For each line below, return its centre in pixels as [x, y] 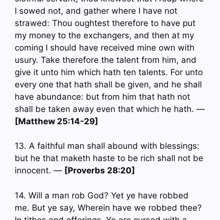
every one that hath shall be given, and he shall [108, 84]
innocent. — [40, 171]
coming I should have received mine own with [105, 47]
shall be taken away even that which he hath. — [110, 109]
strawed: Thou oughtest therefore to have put [105, 23]
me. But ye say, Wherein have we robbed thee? [108, 207]
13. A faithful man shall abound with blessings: [107, 146]
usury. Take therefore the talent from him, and [106, 60]
